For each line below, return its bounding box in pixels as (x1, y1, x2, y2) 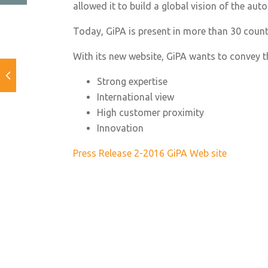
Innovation (97, 123, 144, 133)
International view (97, 92, 174, 102)
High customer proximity (97, 107, 204, 118)
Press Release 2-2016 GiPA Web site (73, 148, 227, 159)
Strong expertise (97, 76, 167, 87)
